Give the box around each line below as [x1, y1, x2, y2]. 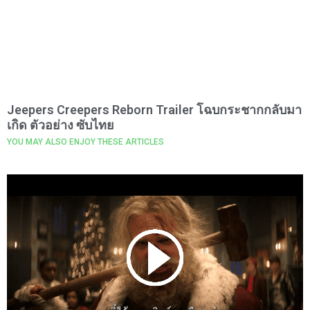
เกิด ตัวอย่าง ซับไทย [7, 117, 114, 132]
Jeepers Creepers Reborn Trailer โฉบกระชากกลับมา [7, 102, 302, 117]
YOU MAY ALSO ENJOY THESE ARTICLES [7, 136, 164, 147]
